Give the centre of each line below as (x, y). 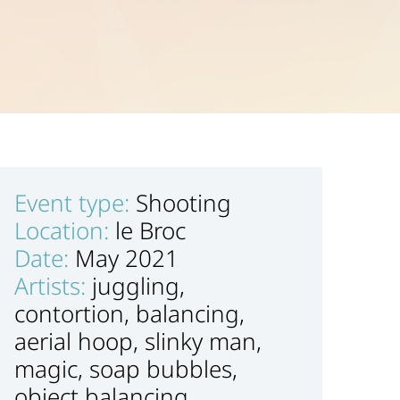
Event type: (75, 203)
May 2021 (127, 258)
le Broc (150, 230)
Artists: (53, 286)
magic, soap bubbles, (126, 369)
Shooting (183, 203)
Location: (65, 230)
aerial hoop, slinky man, (138, 341)
